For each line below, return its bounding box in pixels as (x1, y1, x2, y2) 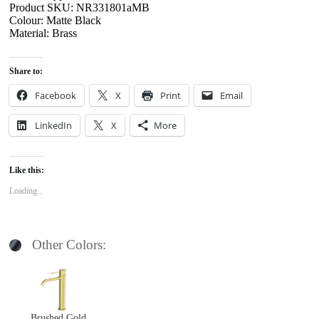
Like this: (9, 164, 45, 175)
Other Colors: (32, 236, 107, 252)
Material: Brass (9, 26, 78, 39)
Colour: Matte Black (9, 14, 102, 26)
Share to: (9, 66, 43, 76)
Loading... (9, 185, 44, 196)
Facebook (35, 88, 77, 102)
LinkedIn (35, 118, 73, 132)
